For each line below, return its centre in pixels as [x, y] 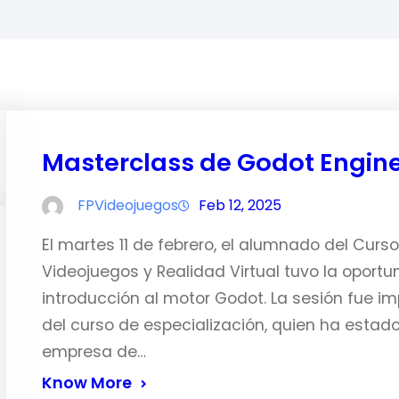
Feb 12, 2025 [240, 205]
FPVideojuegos [127, 205]
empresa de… [94, 352]
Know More [86, 383]
